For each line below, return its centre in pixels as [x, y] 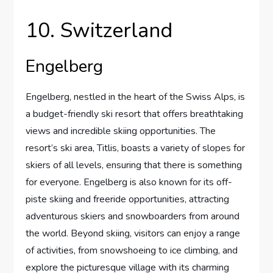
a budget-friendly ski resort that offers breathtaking [135, 114]
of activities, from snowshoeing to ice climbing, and [132, 251]
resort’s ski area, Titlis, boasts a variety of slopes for [136, 148]
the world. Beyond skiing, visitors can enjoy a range [133, 234]
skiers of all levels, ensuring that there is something [134, 165]
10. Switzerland [99, 31]
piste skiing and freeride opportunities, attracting [128, 200]
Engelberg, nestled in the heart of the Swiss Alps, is [136, 97]
